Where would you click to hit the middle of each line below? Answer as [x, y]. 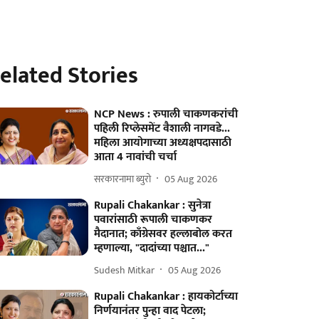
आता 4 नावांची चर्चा [136, 157]
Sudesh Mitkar [125, 270]
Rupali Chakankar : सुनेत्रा [153, 205]
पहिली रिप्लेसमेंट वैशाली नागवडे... [162, 129]
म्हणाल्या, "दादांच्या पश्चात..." [152, 248]
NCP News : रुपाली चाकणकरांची [166, 114]
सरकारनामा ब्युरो [123, 179]
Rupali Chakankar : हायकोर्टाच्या [166, 297]
